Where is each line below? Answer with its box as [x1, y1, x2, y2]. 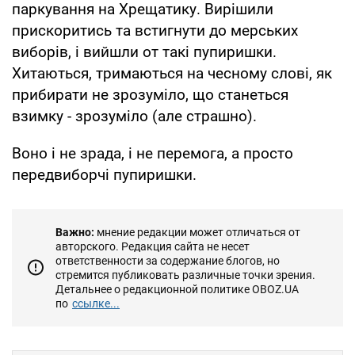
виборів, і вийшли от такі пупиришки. [12, 42, 277, 61]
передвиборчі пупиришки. [12, 165, 197, 184]
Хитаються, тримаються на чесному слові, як [12, 63, 332, 82]
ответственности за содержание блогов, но [55, 254, 280, 267]
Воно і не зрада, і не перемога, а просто [12, 143, 293, 162]
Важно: [55, 225, 94, 239]
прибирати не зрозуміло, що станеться [12, 85, 288, 104]
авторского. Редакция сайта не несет [55, 239, 250, 253]
